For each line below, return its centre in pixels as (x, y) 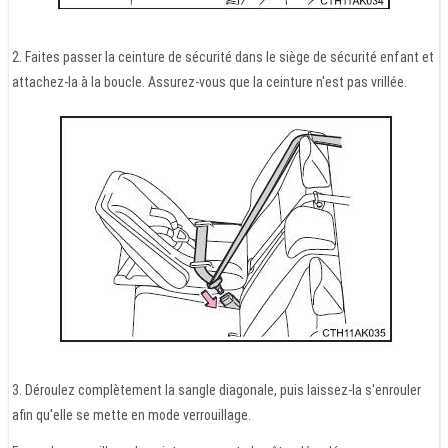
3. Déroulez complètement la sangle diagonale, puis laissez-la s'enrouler (216, 389)
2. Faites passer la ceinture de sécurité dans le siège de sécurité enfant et (223, 56)
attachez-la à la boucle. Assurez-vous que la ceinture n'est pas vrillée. (209, 81)
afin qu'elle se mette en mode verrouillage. (131, 414)
